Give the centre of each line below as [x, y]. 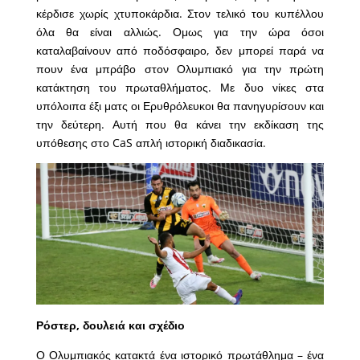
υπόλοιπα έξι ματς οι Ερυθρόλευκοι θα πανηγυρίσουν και [180, 106]
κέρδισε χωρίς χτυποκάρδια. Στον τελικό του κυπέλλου [180, 14]
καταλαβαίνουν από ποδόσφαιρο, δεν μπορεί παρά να [180, 51]
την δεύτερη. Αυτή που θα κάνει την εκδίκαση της [180, 125]
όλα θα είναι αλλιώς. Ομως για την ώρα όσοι [180, 32]
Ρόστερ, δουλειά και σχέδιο [110, 325]
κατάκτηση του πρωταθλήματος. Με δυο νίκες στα [180, 88]
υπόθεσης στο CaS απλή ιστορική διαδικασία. [151, 143]
